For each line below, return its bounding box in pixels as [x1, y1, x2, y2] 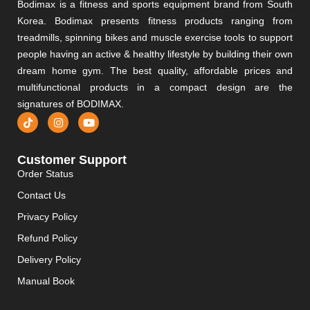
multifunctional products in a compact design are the [17, 82, 293, 93]
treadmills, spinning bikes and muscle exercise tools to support [17, 32, 293, 44]
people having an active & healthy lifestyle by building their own [17, 48, 293, 60]
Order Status [17, 168, 73, 180]
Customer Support [17, 153, 127, 167]
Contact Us [17, 190, 66, 201]
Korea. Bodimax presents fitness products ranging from [17, 15, 293, 27]
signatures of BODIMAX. [17, 98, 124, 110]
